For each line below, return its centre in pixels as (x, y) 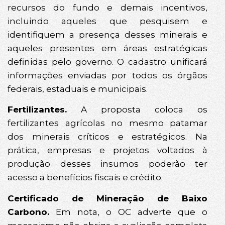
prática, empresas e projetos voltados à (107, 150)
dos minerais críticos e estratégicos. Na (107, 137)
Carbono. (28, 212)
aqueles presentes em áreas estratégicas (107, 48)
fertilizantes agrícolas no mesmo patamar (107, 123)
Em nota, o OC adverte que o (128, 212)
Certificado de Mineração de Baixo (107, 198)
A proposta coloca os (137, 110)
